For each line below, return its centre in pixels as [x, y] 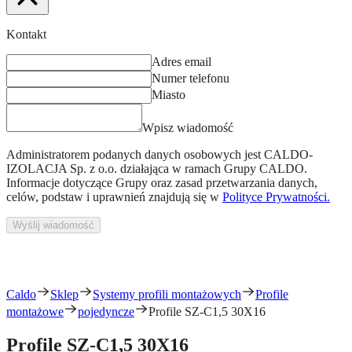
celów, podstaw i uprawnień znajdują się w [113, 197]
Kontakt [26, 34]
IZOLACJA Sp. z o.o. [62, 169]
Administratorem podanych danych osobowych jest [134, 154]
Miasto [169, 95]
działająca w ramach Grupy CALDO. [214, 169]
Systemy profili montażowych [167, 294]
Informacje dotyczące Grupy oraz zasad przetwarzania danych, [162, 183]
